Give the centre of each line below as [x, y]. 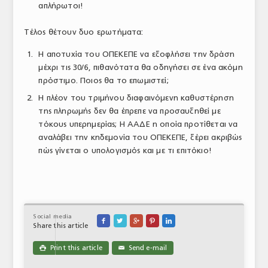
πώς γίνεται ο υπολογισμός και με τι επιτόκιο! [125, 150]
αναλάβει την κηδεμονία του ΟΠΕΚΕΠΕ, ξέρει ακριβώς [140, 137]
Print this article [74, 248]
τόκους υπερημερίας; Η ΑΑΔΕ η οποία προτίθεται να [138, 124]
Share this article [61, 226]
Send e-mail [146, 248]
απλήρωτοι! [61, 6]
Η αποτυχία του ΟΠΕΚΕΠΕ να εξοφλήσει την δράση [136, 54]
